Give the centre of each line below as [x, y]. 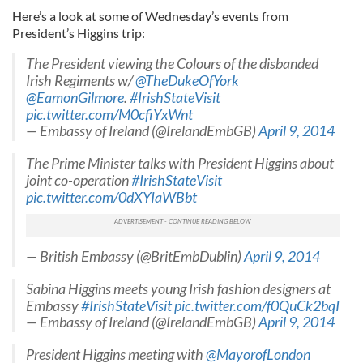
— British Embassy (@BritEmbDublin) [135, 256]
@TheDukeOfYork [187, 81]
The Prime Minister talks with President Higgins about [180, 163]
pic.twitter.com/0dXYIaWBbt [111, 197]
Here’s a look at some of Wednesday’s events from [150, 16]
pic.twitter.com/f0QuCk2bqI [257, 306]
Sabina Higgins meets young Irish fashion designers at [178, 289]
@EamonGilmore [75, 98]
